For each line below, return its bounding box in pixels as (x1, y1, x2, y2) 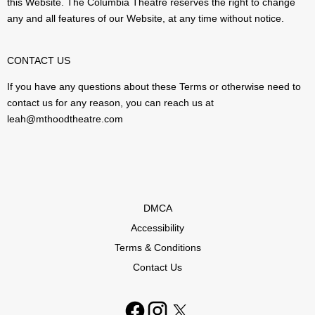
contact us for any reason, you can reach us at (7, 97, 214, 109)
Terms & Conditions (114, 242, 201, 254)
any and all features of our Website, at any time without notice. (7, 13, 284, 25)
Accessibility (131, 222, 184, 234)
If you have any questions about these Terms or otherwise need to (7, 81, 301, 93)
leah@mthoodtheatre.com (7, 113, 123, 125)
